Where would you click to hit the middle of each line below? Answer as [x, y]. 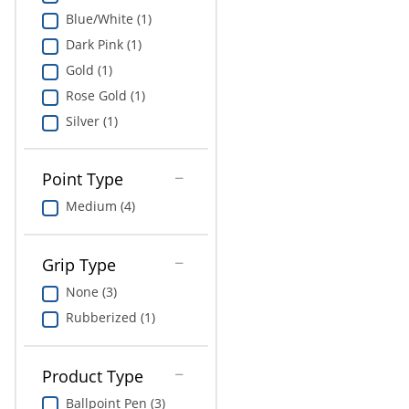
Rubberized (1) [110, 317]
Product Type [92, 376]
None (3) [91, 291]
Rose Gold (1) [105, 95]
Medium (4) [100, 206]
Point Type [82, 179]
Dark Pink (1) [103, 44]
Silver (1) [91, 121]
